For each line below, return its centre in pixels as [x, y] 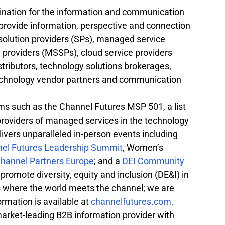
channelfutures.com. [132, 201]
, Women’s [144, 147]
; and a [108, 161]
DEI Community [154, 161]
